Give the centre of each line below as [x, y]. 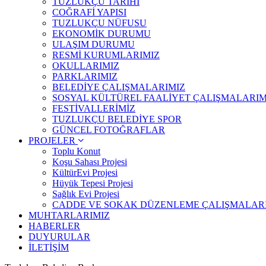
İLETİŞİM [49, 247]
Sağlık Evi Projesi [86, 194]
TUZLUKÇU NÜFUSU [99, 23]
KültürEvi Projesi [85, 172]
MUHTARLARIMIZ [69, 215]
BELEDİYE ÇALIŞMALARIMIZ [119, 87]
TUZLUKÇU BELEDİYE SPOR [117, 119]
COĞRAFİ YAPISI [89, 12]
